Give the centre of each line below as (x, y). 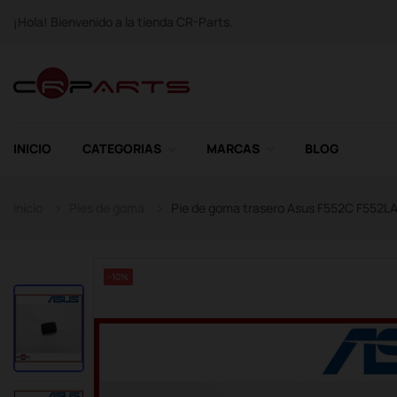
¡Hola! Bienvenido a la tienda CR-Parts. (123, 22)
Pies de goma (107, 208)
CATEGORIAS (122, 148)
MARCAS (233, 148)
